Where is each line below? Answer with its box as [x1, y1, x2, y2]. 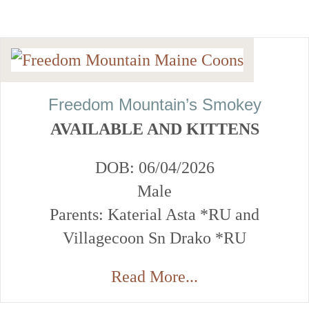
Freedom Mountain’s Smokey [48, 95, 261, 114]
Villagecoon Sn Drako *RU [63, 229, 246, 248]
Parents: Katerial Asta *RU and [50, 206, 259, 224]
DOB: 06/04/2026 [94, 159, 215, 177]
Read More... [111, 268, 198, 286]
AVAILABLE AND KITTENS [50, 120, 259, 139]
